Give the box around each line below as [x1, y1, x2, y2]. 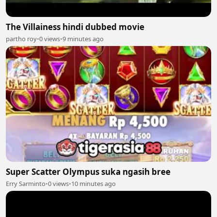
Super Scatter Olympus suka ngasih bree [6, 166, 170, 177]
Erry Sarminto [6, 179, 46, 188]
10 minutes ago [71, 179, 116, 188]
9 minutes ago [62, 34, 104, 43]
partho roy [6, 34, 37, 43]
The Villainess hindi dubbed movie [6, 21, 144, 32]
